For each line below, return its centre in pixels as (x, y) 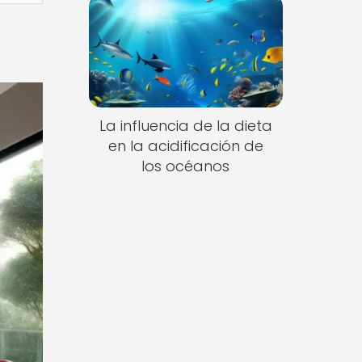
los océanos (186, 166)
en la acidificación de (185, 146)
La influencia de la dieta (185, 126)
